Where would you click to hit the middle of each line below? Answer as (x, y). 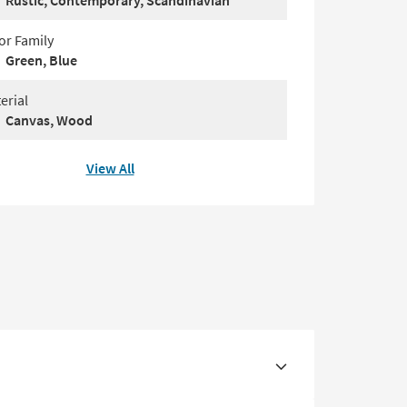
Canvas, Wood (49, 120)
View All (110, 168)
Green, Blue (41, 60)
